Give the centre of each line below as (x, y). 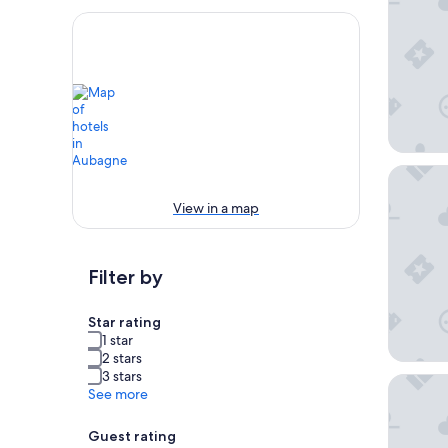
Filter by (125, 277)
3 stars (122, 376)
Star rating (124, 322)
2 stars (122, 358)
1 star (117, 340)
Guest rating (132, 436)
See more (118, 394)
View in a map (216, 208)
